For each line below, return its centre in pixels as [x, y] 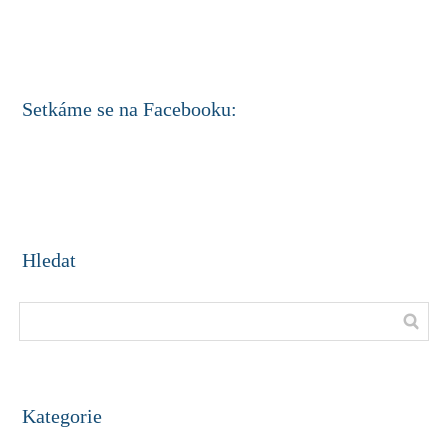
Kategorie [62, 415]
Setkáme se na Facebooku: [130, 108]
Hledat [49, 259]
